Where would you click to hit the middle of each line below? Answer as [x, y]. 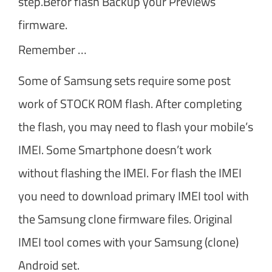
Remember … [53, 49]
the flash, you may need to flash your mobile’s [136, 126]
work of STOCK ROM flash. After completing [130, 103]
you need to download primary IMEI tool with [134, 195]
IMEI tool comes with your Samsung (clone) [128, 242]
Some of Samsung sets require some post [124, 80]
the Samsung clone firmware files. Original [125, 219]
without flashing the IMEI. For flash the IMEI [130, 172]
